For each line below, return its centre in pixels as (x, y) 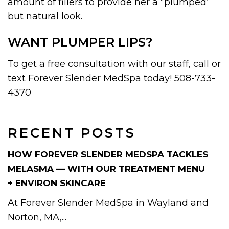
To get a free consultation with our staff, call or (114, 64)
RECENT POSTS (72, 133)
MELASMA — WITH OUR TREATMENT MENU (106, 168)
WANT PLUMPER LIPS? (80, 42)
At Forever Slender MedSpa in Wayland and (108, 203)
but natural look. (45, 16)
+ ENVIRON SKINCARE (57, 183)
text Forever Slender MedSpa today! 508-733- (111, 78)
